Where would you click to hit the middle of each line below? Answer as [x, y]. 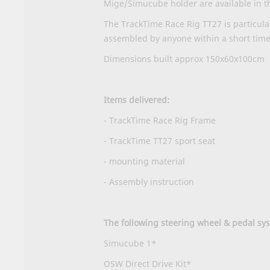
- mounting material [144, 161]
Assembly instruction [152, 181]
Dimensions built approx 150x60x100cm [184, 58]
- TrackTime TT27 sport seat [159, 140]
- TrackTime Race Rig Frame [160, 120]
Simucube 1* [130, 243]
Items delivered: [137, 99]
